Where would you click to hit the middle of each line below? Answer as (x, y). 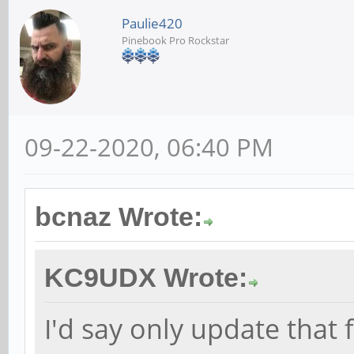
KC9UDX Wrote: (146, 277)
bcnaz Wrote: (119, 217)
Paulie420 (152, 23)
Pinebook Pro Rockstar (175, 40)
